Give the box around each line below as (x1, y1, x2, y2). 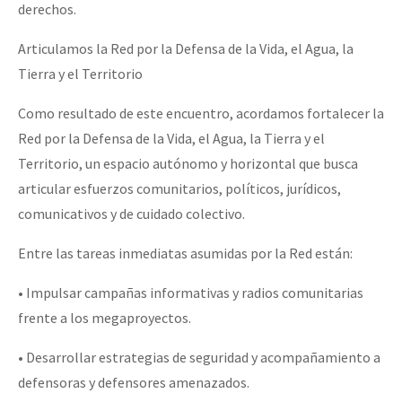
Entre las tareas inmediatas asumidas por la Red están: (18, 243, 353, 262)
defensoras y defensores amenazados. (18, 372, 249, 391)
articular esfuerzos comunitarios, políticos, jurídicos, (18, 179, 341, 197)
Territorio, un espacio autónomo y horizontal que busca (18, 153, 358, 172)
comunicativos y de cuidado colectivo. (18, 204, 245, 223)
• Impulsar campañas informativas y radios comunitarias (18, 283, 363, 301)
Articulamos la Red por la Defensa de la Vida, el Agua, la (18, 39, 354, 57)
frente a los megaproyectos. (18, 308, 191, 327)
